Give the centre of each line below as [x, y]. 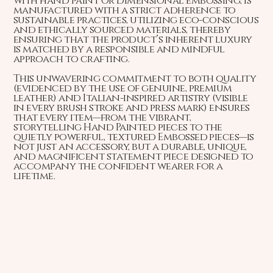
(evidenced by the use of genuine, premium [122, 89]
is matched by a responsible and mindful [119, 50]
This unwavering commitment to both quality [135, 79]
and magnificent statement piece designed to [133, 157]
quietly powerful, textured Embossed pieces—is [133, 137]
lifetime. [34, 176]
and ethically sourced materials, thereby [122, 30]
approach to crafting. [71, 59]
